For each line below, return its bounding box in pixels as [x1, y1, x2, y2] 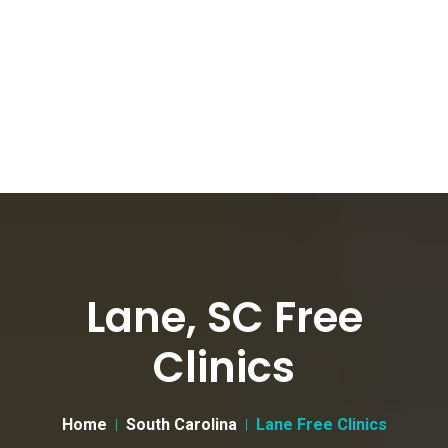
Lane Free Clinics [255, 415, 387, 434]
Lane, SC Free [85, 288, 363, 347]
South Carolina [125, 415, 237, 434]
